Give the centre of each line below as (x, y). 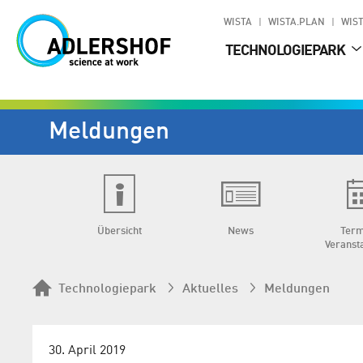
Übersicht (119, 231)
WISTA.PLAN (297, 23)
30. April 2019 (87, 351)
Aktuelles (210, 289)
